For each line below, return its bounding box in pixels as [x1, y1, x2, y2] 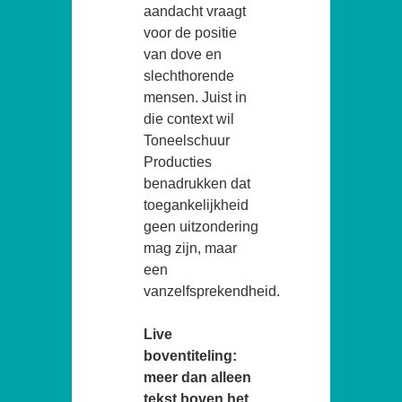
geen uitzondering [144, 218, 258, 234]
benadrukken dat [144, 175, 250, 191]
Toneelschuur [144, 132, 230, 148]
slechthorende [144, 67, 234, 83]
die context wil [144, 110, 234, 127]
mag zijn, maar [144, 240, 237, 256]
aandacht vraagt [144, 3, 246, 19]
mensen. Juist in [144, 89, 247, 105]
